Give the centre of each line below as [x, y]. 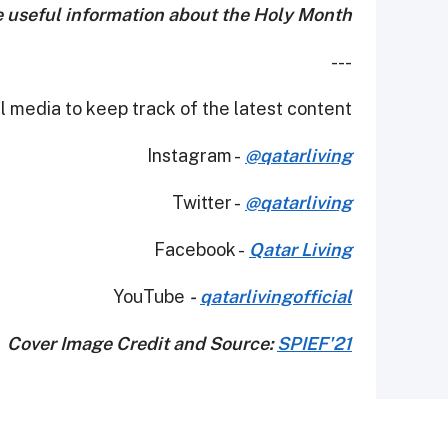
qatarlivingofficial [276, 296]
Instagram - [196, 155]
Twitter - [208, 202]
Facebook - [201, 249]
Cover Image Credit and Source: [142, 343]
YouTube [151, 296]
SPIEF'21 [314, 343]
